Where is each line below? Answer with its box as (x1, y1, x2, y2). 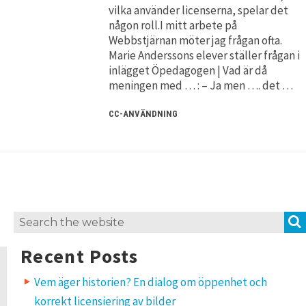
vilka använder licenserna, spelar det (109, 3, 289, 18)
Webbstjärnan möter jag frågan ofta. (109, 33, 283, 48)
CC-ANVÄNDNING (109, 109, 178, 119)
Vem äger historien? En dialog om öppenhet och (34, 274, 267, 290)
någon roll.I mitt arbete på (109, 18, 238, 33)
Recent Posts (20, 243, 139, 268)
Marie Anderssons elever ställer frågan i (109, 48, 301, 63)
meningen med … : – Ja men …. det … (109, 78, 294, 93)
